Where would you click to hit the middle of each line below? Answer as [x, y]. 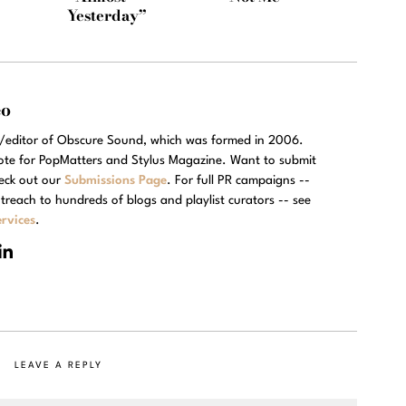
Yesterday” [107, 15]
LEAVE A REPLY [58, 365]
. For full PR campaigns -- [238, 180]
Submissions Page [116, 180]
